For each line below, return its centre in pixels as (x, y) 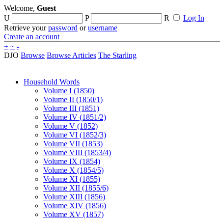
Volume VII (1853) (73, 144)
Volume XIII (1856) (74, 197)
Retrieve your (26, 28)
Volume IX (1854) (72, 161)
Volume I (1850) (69, 91)
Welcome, (20, 8)
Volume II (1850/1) (73, 99)
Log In (194, 18)
